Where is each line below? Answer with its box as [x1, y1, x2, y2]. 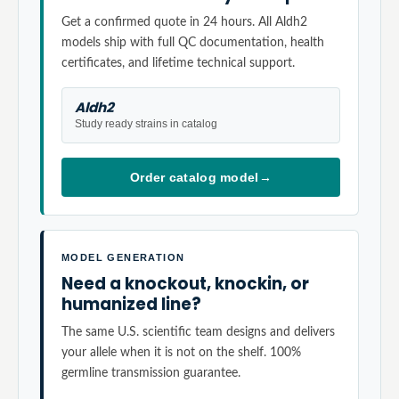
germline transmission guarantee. [61, 366, 240, 379]
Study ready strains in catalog [75, 118, 217, 130]
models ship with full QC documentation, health [61, 36, 324, 49]
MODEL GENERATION [61, 252, 185, 263]
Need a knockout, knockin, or [61, 273, 309, 295]
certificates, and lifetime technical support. [61, 56, 295, 69]
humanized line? [61, 293, 201, 315]
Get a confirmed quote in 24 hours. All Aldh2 [61, 15, 307, 28]
